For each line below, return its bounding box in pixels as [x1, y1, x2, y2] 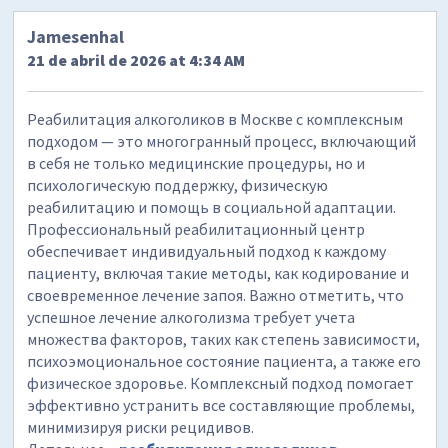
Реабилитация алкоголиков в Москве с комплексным [27, 108, 404, 129]
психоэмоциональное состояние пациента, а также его [27, 350, 422, 371]
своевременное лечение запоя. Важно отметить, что [27, 284, 405, 305]
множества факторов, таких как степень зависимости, [27, 328, 421, 349]
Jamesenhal [27, 24, 125, 48]
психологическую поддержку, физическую [27, 174, 329, 195]
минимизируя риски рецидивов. [27, 416, 255, 437]
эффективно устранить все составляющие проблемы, [27, 394, 416, 415]
